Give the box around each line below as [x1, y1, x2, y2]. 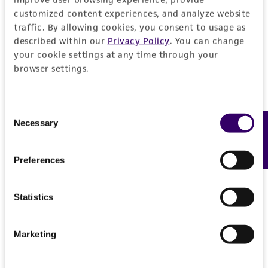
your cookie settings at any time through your [14, 48, 218, 60]
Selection [4, 120, 41, 130]
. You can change [169, 35, 245, 47]
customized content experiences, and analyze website [14, 7, 251, 19]
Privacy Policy [107, 35, 170, 47]
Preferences [14, 154, 65, 165]
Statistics [14, 191, 53, 202]
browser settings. [14, 62, 89, 74]
